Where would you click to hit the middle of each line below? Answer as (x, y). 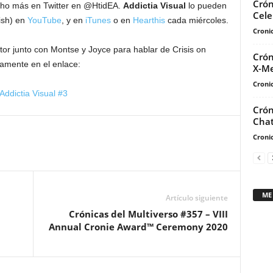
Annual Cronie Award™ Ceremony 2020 (138, 227)
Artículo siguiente (197, 198)
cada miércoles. (197, 20)
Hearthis (149, 20)
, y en (73, 20)
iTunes (98, 20)
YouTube (44, 20)
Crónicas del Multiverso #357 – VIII (148, 214)
